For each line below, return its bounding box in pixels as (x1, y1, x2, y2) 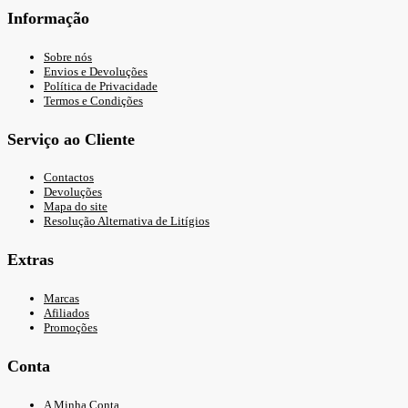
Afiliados (44, 306, 89, 321)
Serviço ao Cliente (7, 129, 135, 148)
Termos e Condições (44, 93, 143, 107)
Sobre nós (44, 49, 92, 64)
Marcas (44, 291, 79, 306)
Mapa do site (44, 199, 107, 214)
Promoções (44, 321, 97, 335)
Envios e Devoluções (44, 64, 148, 78)
